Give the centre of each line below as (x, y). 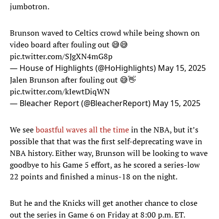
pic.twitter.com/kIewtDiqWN (60, 92)
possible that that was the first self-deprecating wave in (106, 142)
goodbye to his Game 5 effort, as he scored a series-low (105, 165)
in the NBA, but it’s (164, 130)
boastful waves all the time (82, 130)
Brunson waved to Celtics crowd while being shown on (105, 33)
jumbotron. (30, 7)
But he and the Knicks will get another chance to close (104, 203)
